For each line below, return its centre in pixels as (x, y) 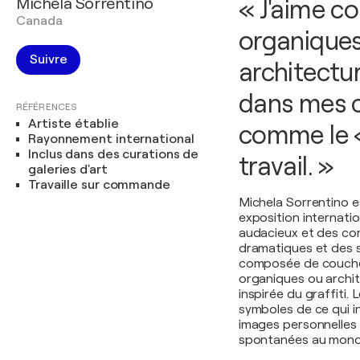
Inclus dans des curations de (114, 154)
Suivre (49, 59)
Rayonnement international (111, 139)
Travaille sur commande (99, 185)
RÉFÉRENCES (47, 107)
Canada (39, 21)
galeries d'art (68, 170)
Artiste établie (74, 124)
